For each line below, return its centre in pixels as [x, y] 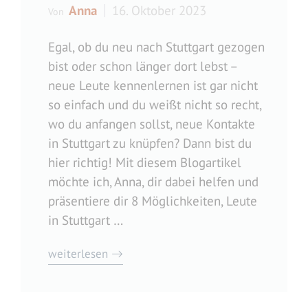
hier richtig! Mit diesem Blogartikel [145, 162]
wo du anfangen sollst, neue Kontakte [152, 123]
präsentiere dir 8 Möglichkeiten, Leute [153, 200]
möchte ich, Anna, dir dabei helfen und [153, 181]
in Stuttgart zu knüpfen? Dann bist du [150, 143]
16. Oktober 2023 [159, 10]
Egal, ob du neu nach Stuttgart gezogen [156, 46]
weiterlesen [78, 253]
